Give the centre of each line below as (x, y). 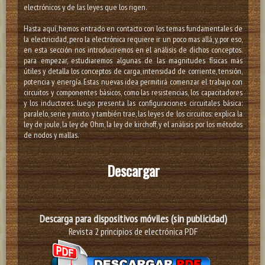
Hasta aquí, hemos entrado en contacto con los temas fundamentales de (133, 29)
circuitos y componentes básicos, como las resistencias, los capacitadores (133, 93)
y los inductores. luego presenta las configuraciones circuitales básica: (133, 103)
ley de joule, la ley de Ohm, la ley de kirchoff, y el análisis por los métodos (133, 125)
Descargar (133, 171)
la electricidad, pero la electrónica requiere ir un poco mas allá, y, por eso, (133, 39)
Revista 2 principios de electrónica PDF (133, 232)
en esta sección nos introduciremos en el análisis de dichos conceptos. (133, 50)
